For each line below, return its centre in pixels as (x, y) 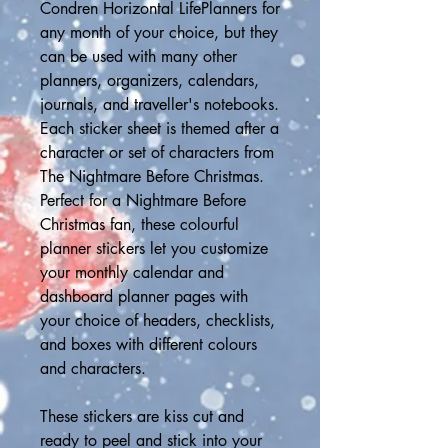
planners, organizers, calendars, (149, 80)
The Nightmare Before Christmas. (152, 176)
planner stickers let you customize (154, 248)
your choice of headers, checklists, (157, 320)
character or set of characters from (157, 152)
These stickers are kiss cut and (142, 416)
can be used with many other (138, 56)
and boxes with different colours (148, 344)
